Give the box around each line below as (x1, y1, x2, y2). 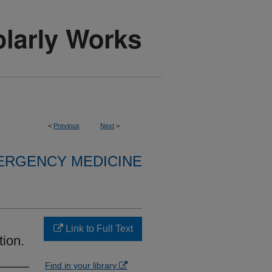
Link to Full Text (63, 223, 133, 234)
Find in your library (45, 260, 119, 270)
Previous (53, 122, 80, 129)
